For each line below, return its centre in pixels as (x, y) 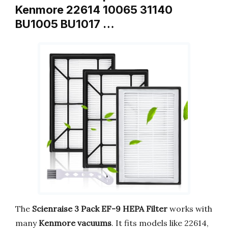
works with (190, 208)
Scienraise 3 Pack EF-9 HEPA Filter (100, 208)
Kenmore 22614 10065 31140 (94, 10)
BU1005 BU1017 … (65, 24)
